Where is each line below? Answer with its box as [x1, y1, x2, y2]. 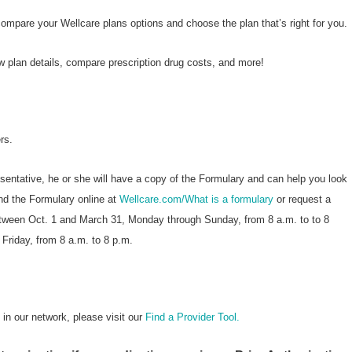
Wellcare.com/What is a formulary [119, 193, 273, 206]
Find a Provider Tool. [145, 311, 240, 324]
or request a [273, 193, 331, 206]
